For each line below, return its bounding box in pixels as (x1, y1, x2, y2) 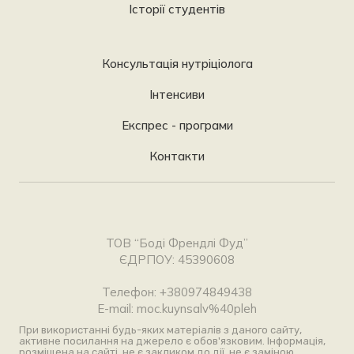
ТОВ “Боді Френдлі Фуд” (106, 235, 248, 250)
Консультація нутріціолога (101, 55, 253, 71)
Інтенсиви (149, 86, 205, 102)
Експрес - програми (121, 117, 233, 133)
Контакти (149, 148, 205, 164)
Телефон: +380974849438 (102, 284, 252, 299)
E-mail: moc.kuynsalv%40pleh (97, 300, 257, 316)
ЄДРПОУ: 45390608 (119, 251, 235, 267)
